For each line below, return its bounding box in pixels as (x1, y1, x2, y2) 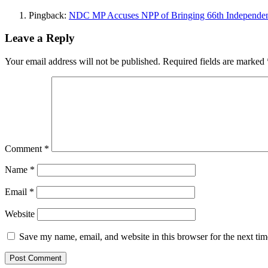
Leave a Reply (5, 32, 75, 45)
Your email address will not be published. (5, 56, 160, 67)
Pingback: (29, 10, 69, 20)
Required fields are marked (163, 56, 267, 67)
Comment (5, 144, 44, 154)
